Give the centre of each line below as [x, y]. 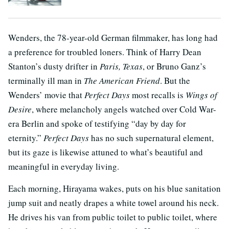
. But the [175, 80]
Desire [20, 109]
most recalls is [158, 95]
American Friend [130, 80]
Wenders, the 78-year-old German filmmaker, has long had [113, 37]
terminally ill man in [46, 80]
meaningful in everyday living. [64, 166]
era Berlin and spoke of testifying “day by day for [97, 123]
